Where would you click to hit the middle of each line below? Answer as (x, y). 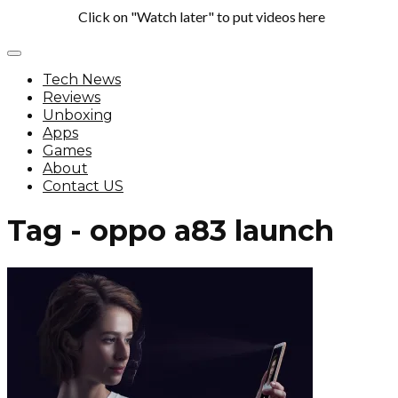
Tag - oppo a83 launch (171, 231)
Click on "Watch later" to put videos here (202, 16)
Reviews (72, 97)
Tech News (82, 80)
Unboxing (78, 115)
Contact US (83, 186)
